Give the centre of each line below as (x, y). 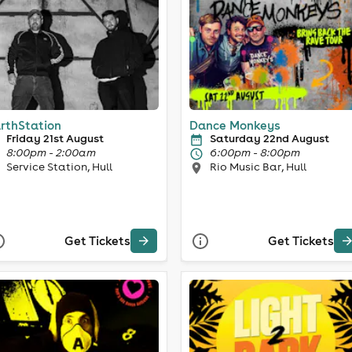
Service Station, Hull (59, 166)
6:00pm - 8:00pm (255, 152)
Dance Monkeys (235, 125)
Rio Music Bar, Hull (258, 166)
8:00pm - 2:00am (51, 152)
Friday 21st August (55, 138)
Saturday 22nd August (269, 138)
